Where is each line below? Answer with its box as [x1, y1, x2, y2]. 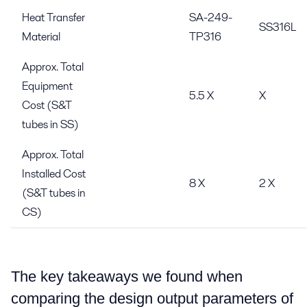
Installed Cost [22, 165, 86, 182]
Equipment [22, 77, 73, 94]
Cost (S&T [22, 97, 72, 113]
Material [22, 28, 60, 45]
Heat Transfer [22, 9, 85, 25]
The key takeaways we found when [11, 267, 247, 285]
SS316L [259, 19, 296, 35]
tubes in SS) [22, 116, 79, 132]
